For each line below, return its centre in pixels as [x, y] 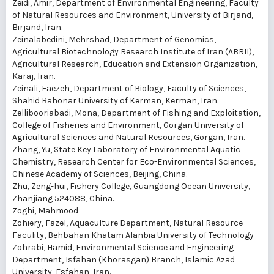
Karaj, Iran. [34, 76]
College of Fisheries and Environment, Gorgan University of [128, 125]
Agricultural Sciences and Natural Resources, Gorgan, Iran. [128, 137]
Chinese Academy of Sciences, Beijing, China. [100, 174]
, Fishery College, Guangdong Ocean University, [158, 186]
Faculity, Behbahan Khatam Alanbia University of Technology [133, 235]
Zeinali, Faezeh [41, 88]
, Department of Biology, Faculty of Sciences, [158, 88]
